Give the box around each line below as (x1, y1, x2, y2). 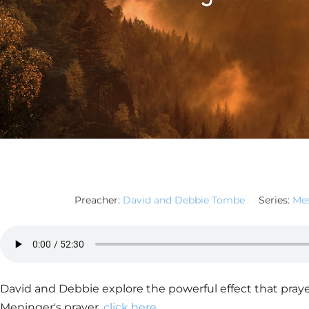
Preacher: (74, 194, 120, 206)
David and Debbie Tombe (123, 194, 245, 206)
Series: (259, 194, 290, 206)
